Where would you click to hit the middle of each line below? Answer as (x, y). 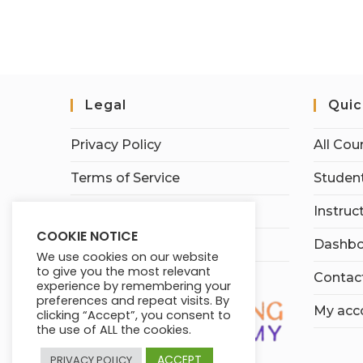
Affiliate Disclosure (132, 244)
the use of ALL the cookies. (114, 330)
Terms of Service (125, 178)
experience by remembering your (134, 286)
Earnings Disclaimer (136, 211)
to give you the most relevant (124, 271)
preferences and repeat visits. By (133, 301)
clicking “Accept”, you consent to (134, 315)
